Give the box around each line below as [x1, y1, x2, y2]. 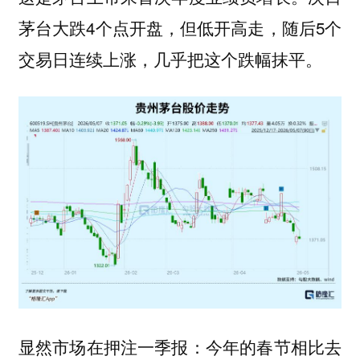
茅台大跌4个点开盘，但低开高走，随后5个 [18, 14, 342, 39]
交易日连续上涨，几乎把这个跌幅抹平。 [18, 46, 322, 71]
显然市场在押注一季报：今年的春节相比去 [18, 333, 342, 358]
